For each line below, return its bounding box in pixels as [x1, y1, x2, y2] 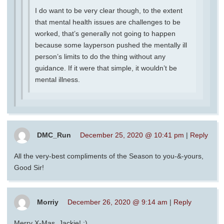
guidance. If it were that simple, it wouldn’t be [35, 63, 177, 72]
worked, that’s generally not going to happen [35, 29, 175, 37]
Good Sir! [14, 163, 44, 171]
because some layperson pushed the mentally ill [35, 40, 187, 49]
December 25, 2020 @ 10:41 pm [80, 130, 184, 139]
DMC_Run [37, 130, 71, 139]
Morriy [37, 197, 58, 206]
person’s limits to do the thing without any [35, 52, 165, 60]
